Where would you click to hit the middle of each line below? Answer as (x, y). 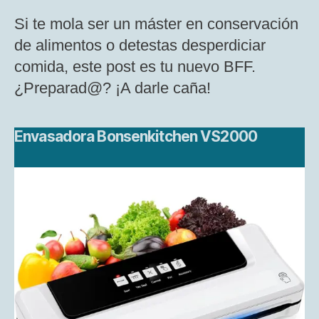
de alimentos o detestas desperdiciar (140, 46)
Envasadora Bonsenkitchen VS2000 (136, 137)
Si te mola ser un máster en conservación (156, 24)
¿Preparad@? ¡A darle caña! (113, 88)
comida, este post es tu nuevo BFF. (135, 67)
